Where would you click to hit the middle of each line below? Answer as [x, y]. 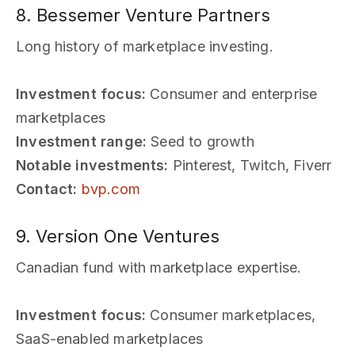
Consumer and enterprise [232, 94]
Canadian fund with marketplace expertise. [159, 267]
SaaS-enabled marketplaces [110, 338]
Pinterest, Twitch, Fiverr [250, 165]
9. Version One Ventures [118, 236]
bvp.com [111, 189]
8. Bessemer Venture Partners [143, 15]
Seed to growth [200, 141]
